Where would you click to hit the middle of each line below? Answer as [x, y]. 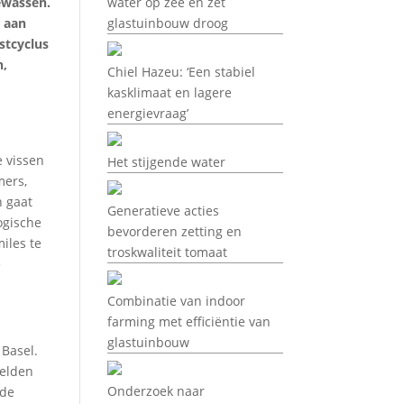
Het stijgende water [167, 162]
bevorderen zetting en [175, 231]
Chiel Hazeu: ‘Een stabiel [182, 72]
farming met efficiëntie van [189, 321]
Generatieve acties [164, 211]
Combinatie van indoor [177, 301]
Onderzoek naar [156, 391]
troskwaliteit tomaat [168, 252]
